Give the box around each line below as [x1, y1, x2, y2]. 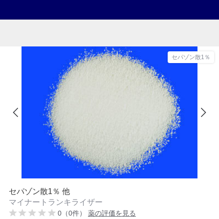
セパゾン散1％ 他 [8, 187, 70, 196]
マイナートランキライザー [8, 198, 103, 206]
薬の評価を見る [88, 209, 136, 217]
